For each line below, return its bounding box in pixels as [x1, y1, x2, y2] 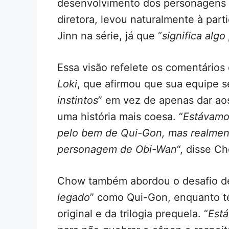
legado [57, 191, 90, 203]
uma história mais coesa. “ [57, 110, 183, 123]
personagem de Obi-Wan [57, 143, 177, 155]
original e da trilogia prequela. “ [57, 207, 208, 220]
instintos [57, 94, 98, 106]
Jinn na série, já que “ [57, 29, 162, 42]
